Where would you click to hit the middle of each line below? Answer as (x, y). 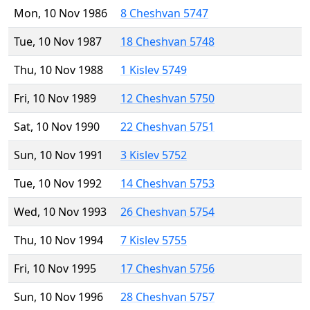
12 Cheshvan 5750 (167, 99)
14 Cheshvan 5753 (167, 184)
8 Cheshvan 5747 (164, 13)
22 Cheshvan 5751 (167, 127)
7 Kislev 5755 (154, 240)
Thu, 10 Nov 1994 (58, 240)
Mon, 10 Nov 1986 (61, 13)
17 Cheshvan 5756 (167, 269)
